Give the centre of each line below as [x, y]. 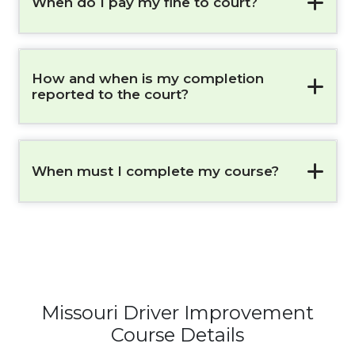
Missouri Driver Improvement [177, 313]
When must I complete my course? [155, 171]
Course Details [177, 335]
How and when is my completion [147, 79]
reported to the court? [110, 95]
